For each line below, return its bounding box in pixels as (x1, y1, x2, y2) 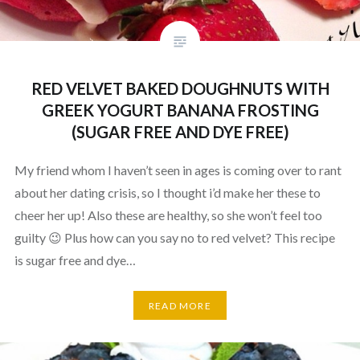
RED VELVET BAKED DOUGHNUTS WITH (31, 79, 329, 99)
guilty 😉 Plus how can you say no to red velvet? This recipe (14, 230, 335, 246)
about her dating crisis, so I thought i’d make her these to (14, 185, 321, 201)
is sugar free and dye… (14, 252, 136, 268)
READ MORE (149, 299, 211, 312)
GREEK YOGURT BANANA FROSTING (41, 100, 319, 121)
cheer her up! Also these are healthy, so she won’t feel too (14, 207, 322, 223)
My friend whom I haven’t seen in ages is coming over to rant (14, 162, 342, 178)
